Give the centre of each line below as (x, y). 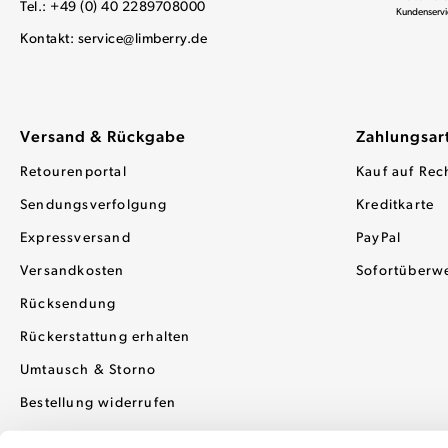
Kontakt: (49, 39)
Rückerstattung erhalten (105, 337)
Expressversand (75, 238)
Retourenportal (73, 172)
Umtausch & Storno (88, 370)
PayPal (379, 238)
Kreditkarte (395, 205)
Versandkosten (72, 271)
